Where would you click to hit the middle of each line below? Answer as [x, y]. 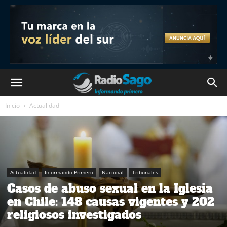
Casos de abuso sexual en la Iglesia [110, 189]
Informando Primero [69, 173]
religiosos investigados [74, 215]
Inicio [12, 106]
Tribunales [145, 173]
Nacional [113, 173]
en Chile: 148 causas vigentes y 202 [111, 202]
